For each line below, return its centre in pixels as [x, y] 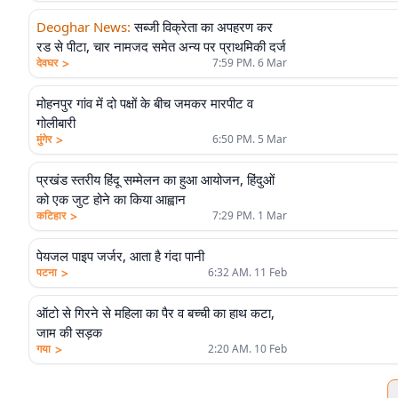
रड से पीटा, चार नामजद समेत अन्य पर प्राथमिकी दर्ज [161, 46]
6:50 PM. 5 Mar [250, 139]
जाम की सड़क [69, 332]
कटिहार [51, 215]
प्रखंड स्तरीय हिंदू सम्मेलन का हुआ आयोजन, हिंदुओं [155, 179]
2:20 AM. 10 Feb [247, 349]
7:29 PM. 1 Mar [250, 215]
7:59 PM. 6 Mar [250, 63]
